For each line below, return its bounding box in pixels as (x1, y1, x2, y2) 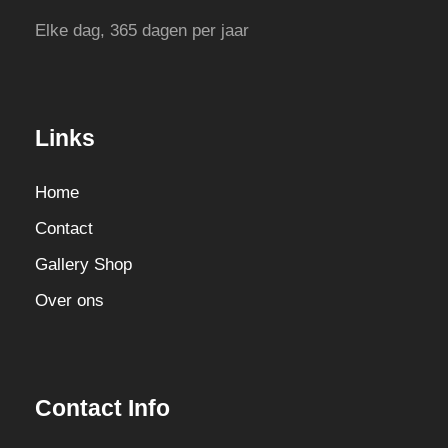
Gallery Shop (35, 255, 132, 275)
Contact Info (35, 395, 170, 422)
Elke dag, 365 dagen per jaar (35, 21, 249, 41)
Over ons (35, 291, 104, 311)
